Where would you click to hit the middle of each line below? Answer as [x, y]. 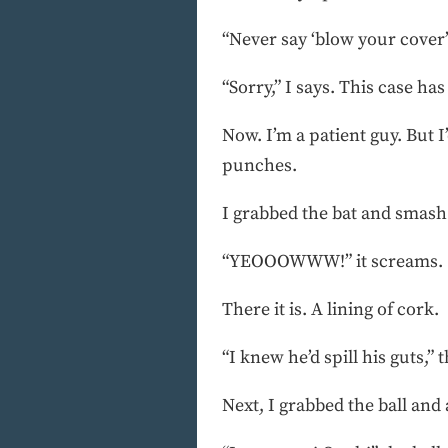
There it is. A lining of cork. [330, 309]
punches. [259, 165]
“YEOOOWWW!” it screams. [332, 261]
